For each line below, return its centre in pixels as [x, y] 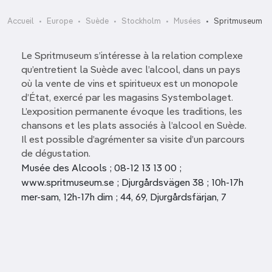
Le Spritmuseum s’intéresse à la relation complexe [132, 56]
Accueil [21, 22]
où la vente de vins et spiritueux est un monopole [130, 84]
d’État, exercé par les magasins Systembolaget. [127, 98]
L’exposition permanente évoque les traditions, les [132, 112]
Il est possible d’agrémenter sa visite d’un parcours [133, 140]
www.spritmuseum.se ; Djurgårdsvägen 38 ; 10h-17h [132, 183]
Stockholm [141, 22]
